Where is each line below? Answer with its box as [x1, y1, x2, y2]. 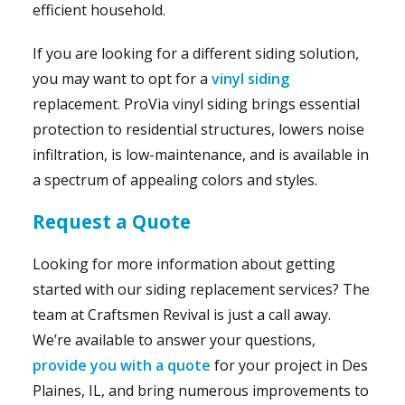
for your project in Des [210, 354, 368, 375]
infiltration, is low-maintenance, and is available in [32, 144, 369, 165]
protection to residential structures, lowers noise [32, 118, 364, 139]
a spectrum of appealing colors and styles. [32, 169, 317, 190]
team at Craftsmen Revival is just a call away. [32, 304, 331, 325]
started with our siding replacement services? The [32, 278, 370, 299]
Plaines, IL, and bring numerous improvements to [32, 380, 369, 400]
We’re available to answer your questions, [32, 329, 316, 350]
